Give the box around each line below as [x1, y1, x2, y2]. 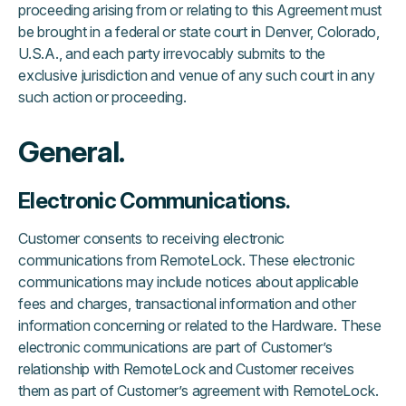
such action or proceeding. [18, 88, 187, 106]
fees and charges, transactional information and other [18, 295, 356, 313]
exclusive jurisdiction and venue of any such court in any [18, 66, 375, 84]
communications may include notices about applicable [18, 273, 359, 291]
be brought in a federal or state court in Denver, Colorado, [18, 23, 380, 41]
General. [18, 134, 125, 169]
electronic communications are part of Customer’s [18, 338, 333, 356]
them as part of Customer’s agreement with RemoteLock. [18, 382, 379, 400]
